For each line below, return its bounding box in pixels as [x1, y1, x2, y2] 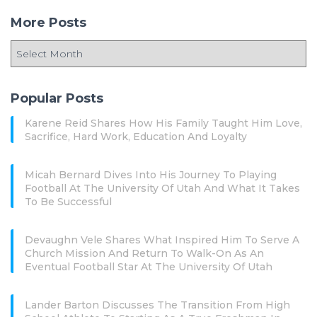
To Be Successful [25, 195, 112, 208]
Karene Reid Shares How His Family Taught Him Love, [25, 116, 302, 129]
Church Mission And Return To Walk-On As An [25, 246, 264, 260]
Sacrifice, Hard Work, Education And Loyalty [25, 129, 247, 143]
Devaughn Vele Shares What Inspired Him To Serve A [25, 233, 299, 246]
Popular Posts [11, 90, 103, 106]
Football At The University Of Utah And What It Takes [25, 181, 300, 195]
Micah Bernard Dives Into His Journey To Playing [25, 168, 277, 181]
